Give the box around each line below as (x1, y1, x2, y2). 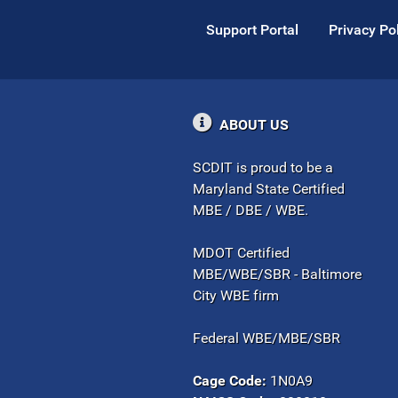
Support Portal (206, 20, 298, 38)
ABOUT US (212, 115, 289, 133)
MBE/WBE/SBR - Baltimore (193, 265, 362, 283)
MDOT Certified (193, 243, 290, 261)
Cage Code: (193, 371, 267, 389)
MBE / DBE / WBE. (193, 201, 308, 219)
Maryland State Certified (193, 179, 345, 197)
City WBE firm (193, 286, 279, 304)
